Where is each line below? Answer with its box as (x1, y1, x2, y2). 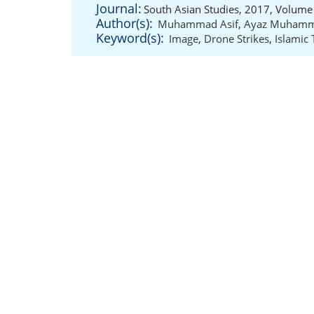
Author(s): (96, 15, 153, 32)
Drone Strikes (204, 32, 269, 46)
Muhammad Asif (158, 17, 238, 31)
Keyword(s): (96, 29, 164, 46)
